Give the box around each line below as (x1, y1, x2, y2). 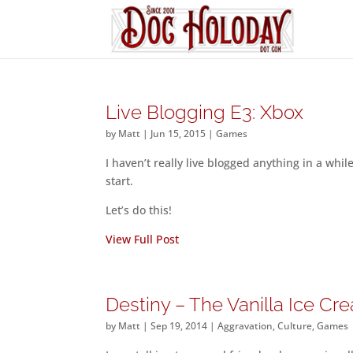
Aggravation (217, 319, 273, 333)
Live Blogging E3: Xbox (106, 101, 304, 124)
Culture (277, 319, 313, 333)
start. (106, 173, 134, 188)
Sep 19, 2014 (150, 319, 208, 333)
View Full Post (106, 232, 180, 247)
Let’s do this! (106, 203, 173, 217)
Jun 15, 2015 (150, 127, 206, 140)
